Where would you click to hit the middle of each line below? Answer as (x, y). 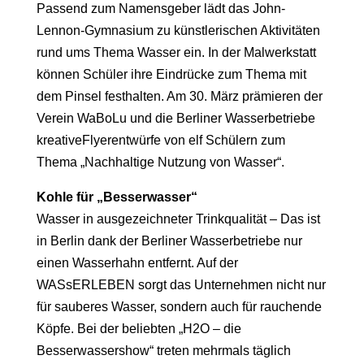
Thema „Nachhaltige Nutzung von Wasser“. (160, 162)
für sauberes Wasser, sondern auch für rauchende (179, 307)
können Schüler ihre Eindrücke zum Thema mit (171, 75)
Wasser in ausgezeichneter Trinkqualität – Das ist (178, 219)
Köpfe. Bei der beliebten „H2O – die (139, 329)
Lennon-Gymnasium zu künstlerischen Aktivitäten (178, 31)
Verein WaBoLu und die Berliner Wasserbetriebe (175, 119)
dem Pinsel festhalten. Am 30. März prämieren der (179, 97)
